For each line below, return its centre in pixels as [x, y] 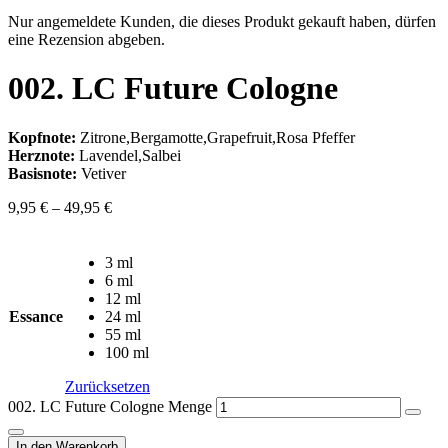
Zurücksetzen [107, 386]
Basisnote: [42, 173]
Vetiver [101, 173]
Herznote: [41, 155]
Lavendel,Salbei [128, 155]
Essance [36, 316]
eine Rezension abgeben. [86, 39]
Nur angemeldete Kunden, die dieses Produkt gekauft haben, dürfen [222, 21]
